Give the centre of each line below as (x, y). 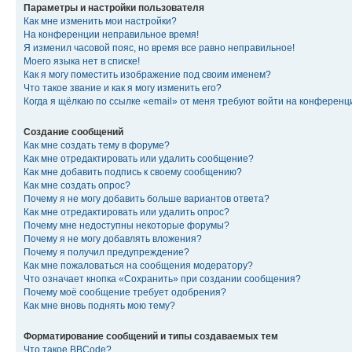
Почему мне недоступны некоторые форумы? (126, 225)
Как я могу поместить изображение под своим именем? (147, 74)
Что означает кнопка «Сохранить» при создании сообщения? (162, 279)
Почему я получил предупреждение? (106, 252)
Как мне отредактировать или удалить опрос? (126, 212)
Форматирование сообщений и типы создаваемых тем (151, 336)
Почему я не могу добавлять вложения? (113, 238)
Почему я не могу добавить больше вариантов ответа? (147, 198)
